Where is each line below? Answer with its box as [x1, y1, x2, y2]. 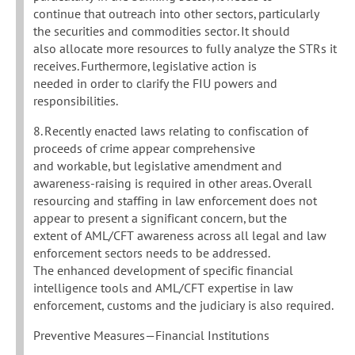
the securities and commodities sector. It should [33, 23, 290, 40]
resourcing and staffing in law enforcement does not [33, 193, 317, 209]
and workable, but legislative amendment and [33, 158, 282, 174]
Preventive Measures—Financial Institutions [33, 327, 269, 344]
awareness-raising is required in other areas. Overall [33, 175, 312, 192]
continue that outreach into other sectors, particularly [33, 6, 319, 22]
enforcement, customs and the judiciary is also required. [33, 297, 334, 314]
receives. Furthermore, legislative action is [33, 58, 257, 74]
